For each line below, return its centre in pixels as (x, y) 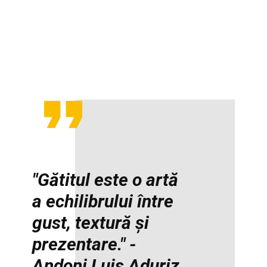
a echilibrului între (103, 201)
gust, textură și (91, 222)
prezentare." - (84, 244)
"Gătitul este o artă (105, 179)
